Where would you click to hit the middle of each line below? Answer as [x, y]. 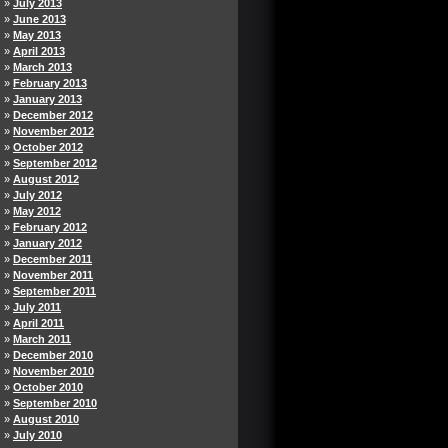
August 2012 [46, 179]
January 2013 [47, 99]
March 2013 [42, 67]
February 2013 [50, 83]
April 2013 [39, 51]
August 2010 [46, 419]
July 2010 [37, 435]
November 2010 [53, 371]
